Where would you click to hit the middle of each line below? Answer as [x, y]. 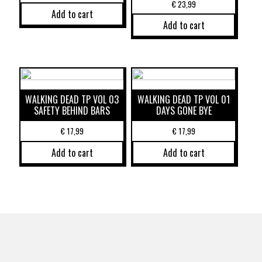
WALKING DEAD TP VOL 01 [184, 100]
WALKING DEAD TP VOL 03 [72, 100]
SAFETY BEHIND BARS [72, 111]
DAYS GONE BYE [184, 111]
